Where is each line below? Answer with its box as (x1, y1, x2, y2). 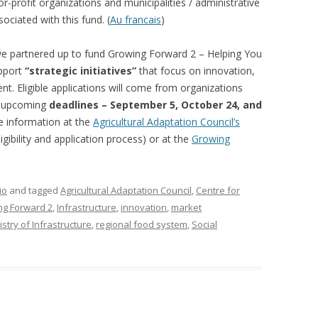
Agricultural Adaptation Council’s (93, 115, 240, 128)
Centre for (196, 184, 240, 197)
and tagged (7, 184, 60, 197)
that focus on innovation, (136, 64, 255, 77)
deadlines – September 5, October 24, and (49, 98, 262, 111)
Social (192, 218, 217, 231)
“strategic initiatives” (25, 64, 136, 77)
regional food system (96, 218, 187, 231)
